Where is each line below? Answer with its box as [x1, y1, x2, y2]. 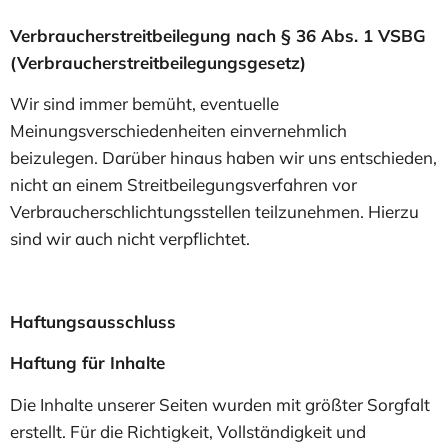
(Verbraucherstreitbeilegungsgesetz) [10, 51, 306, 73]
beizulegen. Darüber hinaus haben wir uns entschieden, [10, 147, 437, 169]
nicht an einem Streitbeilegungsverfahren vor [10, 174, 357, 196]
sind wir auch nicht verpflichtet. [10, 228, 250, 250]
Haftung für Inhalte [10, 352, 165, 374]
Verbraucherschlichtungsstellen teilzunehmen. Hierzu [10, 201, 419, 223]
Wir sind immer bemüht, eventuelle [10, 93, 279, 115]
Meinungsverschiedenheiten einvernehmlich [10, 120, 347, 142]
